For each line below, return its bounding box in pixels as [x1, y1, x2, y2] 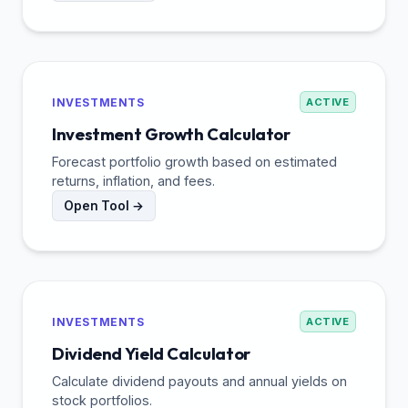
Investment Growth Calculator [52, 124, 291, 146]
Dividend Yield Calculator [52, 343, 250, 365]
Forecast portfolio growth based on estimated [52, 154, 337, 170]
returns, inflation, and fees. [52, 173, 215, 189]
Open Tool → [64, 198, 144, 213]
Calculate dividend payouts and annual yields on [52, 373, 347, 390]
